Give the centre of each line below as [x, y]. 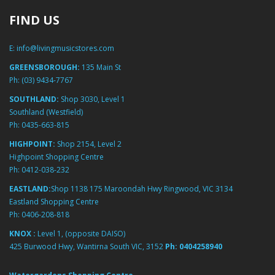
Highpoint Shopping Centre [56, 157]
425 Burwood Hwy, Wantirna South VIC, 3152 [86, 246]
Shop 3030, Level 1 [92, 99]
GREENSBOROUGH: [45, 67]
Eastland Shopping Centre [54, 202]
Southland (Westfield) [46, 112]
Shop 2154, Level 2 [88, 144]
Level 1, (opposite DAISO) [81, 234]
